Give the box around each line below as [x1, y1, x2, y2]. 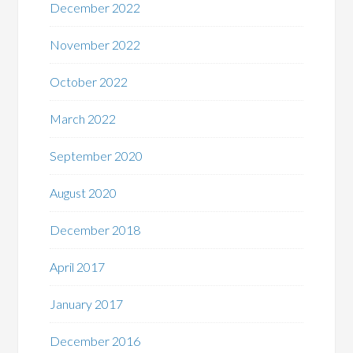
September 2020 [50, 147, 143, 163]
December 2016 [50, 333, 141, 348]
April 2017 [50, 258, 106, 274]
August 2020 [50, 184, 117, 200]
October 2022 [50, 73, 128, 89]
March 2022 [50, 110, 117, 126]
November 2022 [50, 36, 141, 52]
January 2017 [50, 295, 124, 311]
